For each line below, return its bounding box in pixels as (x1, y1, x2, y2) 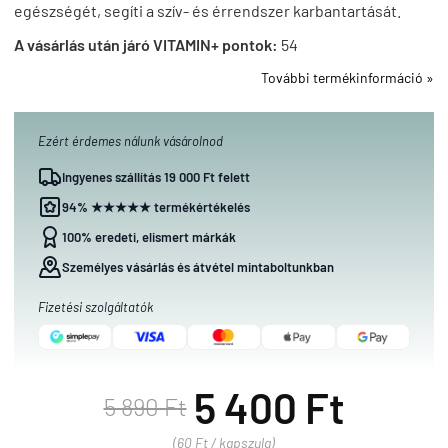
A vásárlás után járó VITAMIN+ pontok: (14, 35, 278, 54)
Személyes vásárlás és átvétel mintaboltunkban (62, 259, 334, 275)
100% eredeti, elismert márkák (62, 229, 236, 245)
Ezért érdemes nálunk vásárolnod (38, 133, 223, 149)
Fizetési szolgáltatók (38, 299, 153, 315)
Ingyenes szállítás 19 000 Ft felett (62, 169, 250, 185)
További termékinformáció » (261, 69, 434, 86)
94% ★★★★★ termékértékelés (62, 199, 250, 215)
